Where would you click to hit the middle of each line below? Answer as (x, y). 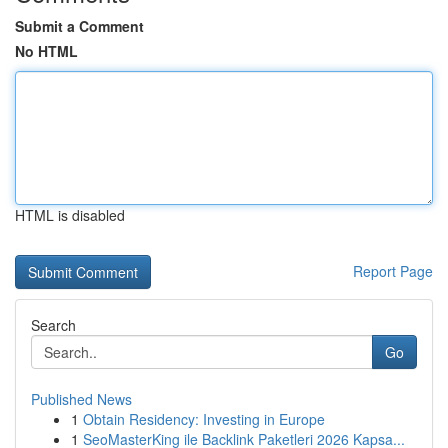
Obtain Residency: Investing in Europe (204, 419)
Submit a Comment (79, 26)
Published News (81, 399)
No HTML (46, 51)
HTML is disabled (70, 215)
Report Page (393, 271)
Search (53, 325)
